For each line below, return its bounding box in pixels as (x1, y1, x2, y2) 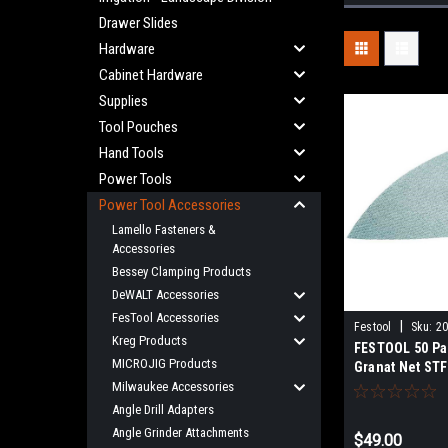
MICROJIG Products (112, 356, 217, 371)
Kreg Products (112, 333, 187, 348)
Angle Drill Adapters (112, 402, 214, 417)
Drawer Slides (99, 14, 178, 32)
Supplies (99, 92, 148, 110)
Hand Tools (99, 144, 164, 162)
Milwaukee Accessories (112, 379, 234, 394)
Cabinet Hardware (99, 66, 203, 84)
